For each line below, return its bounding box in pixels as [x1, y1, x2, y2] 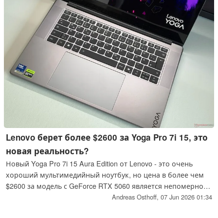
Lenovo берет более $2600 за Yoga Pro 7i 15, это [6, 131, 208, 143]
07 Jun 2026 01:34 [160, 192, 212, 201]
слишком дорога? [6, 203, 68, 213]
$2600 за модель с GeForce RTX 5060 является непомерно [6, 181, 204, 191]
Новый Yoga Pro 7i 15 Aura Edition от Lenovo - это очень [6, 158, 193, 168]
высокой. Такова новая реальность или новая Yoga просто [6, 192, 208, 202]
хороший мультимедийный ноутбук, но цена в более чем [6, 169, 204, 180]
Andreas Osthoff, [111, 192, 161, 201]
